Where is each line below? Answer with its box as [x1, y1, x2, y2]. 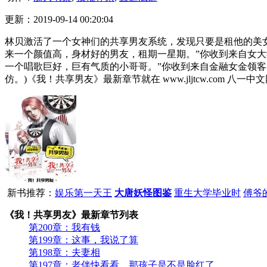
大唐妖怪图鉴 [114, 187, 172, 198]
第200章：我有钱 [29, 222, 100, 232]
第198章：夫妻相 [29, 247, 100, 257]
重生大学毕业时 [174, 187, 241, 198]
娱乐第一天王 [55, 187, 112, 198]
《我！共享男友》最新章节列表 [5, 209, 138, 220]
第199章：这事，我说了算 [29, 234, 138, 245]
